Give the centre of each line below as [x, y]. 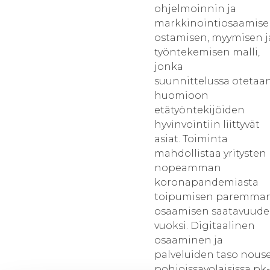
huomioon [181, 96]
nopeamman [188, 168]
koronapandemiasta [206, 182]
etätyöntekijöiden [199, 110]
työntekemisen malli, [207, 52]
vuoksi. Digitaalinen [205, 226]
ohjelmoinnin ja [195, 9]
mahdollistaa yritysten [210, 153]
